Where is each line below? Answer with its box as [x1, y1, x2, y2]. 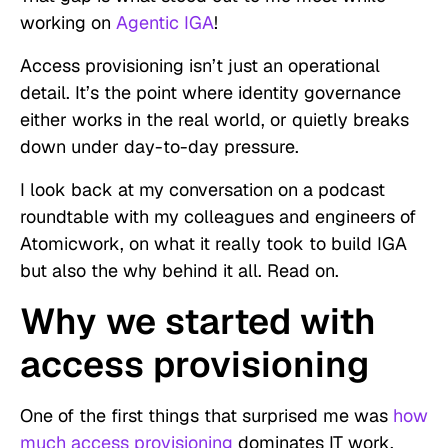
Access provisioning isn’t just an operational [20, 54, 380, 78]
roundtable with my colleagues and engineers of [20, 205, 416, 229]
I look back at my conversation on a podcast [20, 178, 385, 202]
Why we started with [20, 298, 376, 346]
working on [20, 11, 116, 35]
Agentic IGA [116, 11, 214, 35]
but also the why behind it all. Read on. [20, 259, 349, 283]
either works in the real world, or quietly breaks [20, 108, 409, 132]
